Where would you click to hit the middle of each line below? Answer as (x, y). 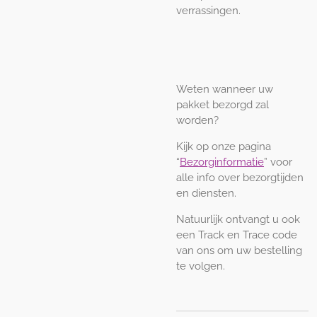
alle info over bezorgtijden (240, 178)
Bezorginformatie (222, 162)
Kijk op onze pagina (224, 147)
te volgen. (201, 266)
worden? (197, 121)
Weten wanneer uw (225, 90)
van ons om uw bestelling (239, 251)
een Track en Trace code (237, 235)
